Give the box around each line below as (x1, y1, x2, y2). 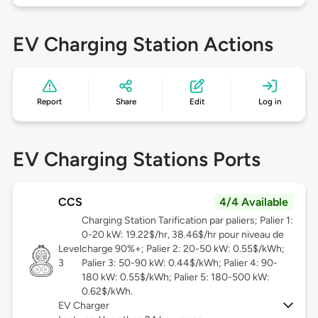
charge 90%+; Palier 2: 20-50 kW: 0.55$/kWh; (81, 243, 285, 256)
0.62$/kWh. (81, 285, 133, 298)
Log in (258, 97, 281, 107)
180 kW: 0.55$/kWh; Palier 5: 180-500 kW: (81, 271, 270, 284)
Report (37, 97, 62, 107)
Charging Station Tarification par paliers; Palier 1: (81, 214, 293, 227)
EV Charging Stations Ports (12, 147, 261, 172)
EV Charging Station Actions (12, 32, 273, 57)
